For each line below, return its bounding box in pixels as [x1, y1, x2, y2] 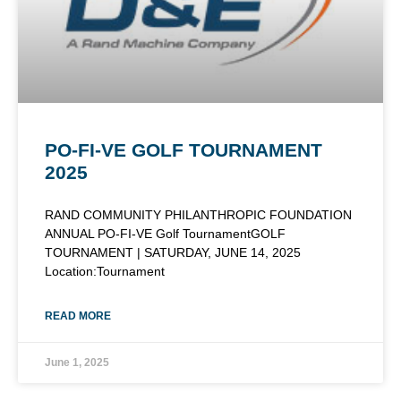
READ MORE [45, 309, 111, 322]
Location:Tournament [45, 263, 165, 278]
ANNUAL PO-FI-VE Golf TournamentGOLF [45, 226, 286, 241]
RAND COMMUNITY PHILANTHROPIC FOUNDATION [45, 207, 352, 222]
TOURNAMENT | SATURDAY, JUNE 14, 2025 [45, 244, 301, 260]
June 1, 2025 [45, 355, 109, 369]
